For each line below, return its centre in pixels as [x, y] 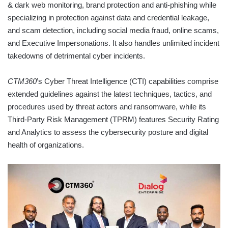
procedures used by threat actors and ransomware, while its [107, 106]
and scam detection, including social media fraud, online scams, [113, 30]
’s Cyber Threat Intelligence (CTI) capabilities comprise [127, 81]
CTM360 [22, 81]
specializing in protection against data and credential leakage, [108, 17]
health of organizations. [46, 145]
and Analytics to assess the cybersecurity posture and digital [108, 132]
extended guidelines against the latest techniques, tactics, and [110, 94]
